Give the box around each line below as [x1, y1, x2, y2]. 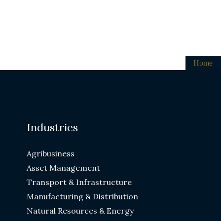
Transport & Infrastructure [27, 177, 132, 187]
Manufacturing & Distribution [27, 191, 139, 201]
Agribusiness [27, 148, 75, 158]
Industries [27, 120, 78, 134]
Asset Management [27, 163, 101, 173]
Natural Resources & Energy [27, 206, 134, 216]
